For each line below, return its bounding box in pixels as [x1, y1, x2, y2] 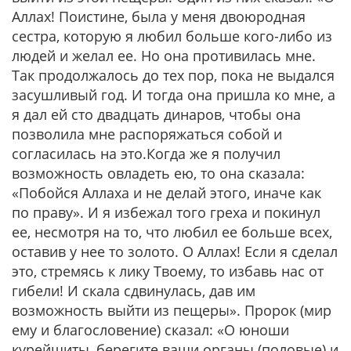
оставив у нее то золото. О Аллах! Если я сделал [12, 242, 338, 261]
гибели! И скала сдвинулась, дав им [12, 281, 255, 300]
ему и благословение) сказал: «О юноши [12, 320, 289, 339]
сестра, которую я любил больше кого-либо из [12, 27, 332, 45]
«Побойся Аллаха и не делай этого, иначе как [12, 183, 321, 202]
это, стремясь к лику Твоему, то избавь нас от [12, 262, 324, 280]
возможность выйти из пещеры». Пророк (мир [12, 301, 331, 320]
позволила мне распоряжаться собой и [12, 125, 282, 143]
